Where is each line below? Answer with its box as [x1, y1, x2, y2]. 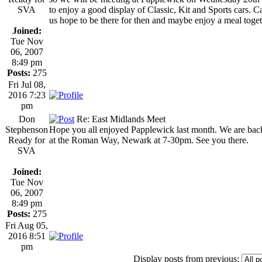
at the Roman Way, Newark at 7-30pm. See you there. [49, 135, 249, 145]
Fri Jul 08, [8, 79, 46, 89]
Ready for [8, 135, 45, 145]
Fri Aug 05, [5, 220, 48, 230]
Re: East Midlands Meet [74, 113, 166, 124]
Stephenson [5, 124, 48, 135]
